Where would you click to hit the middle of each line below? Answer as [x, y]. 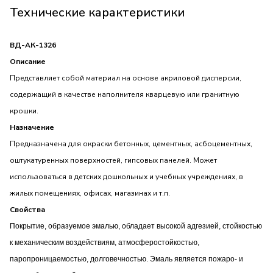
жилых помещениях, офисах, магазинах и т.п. [90, 193]
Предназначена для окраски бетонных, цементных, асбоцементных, [131, 144]
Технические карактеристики [97, 12]
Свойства [27, 210]
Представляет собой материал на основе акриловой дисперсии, [126, 78]
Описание [28, 62]
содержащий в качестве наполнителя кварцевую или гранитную [125, 95]
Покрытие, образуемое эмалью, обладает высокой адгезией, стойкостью [136, 226]
